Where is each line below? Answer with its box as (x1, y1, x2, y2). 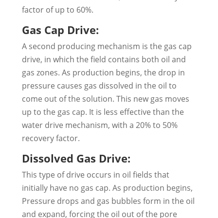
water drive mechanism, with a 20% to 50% (21, 120, 178, 131)
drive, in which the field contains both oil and (21, 54, 186, 65)
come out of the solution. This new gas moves (21, 93, 189, 105)
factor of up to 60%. (21, 4, 93, 16)
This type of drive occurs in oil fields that (21, 169, 169, 181)
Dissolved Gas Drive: (21, 151, 130, 166)
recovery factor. (21, 133, 80, 144)
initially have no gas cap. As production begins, (21, 182, 193, 194)
